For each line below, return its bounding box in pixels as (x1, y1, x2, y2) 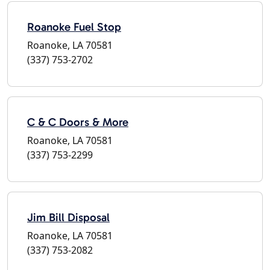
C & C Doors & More (27, 115, 128, 129)
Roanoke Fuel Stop (27, 19, 121, 34)
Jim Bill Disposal (27, 210, 110, 224)
